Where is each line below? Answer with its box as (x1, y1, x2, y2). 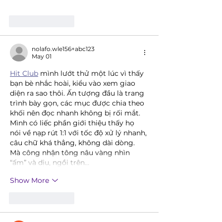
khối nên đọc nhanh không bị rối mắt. (10, 109, 142, 118)
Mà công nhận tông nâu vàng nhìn (10, 148, 132, 158)
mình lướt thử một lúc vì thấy (38, 69, 146, 78)
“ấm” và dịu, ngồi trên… (10, 158, 89, 167)
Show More (10, 175, 49, 185)
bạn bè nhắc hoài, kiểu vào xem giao (10, 79, 137, 88)
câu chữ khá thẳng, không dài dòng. (10, 138, 137, 148)
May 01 (32, 53, 52, 60)
